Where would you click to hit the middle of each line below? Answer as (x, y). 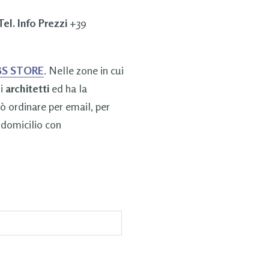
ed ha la (68, 88)
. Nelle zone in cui (83, 70)
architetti (27, 88)
